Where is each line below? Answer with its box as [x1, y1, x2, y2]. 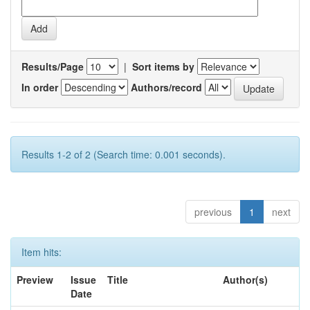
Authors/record [131, 80, 202, 94]
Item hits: [21, 245, 62, 259]
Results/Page [21, 60, 84, 73]
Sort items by [132, 60, 194, 73]
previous [194, 205, 232, 219]
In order [21, 80, 58, 94]
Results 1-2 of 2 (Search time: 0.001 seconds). [21, 147, 226, 161]
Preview [17, 273, 53, 286]
